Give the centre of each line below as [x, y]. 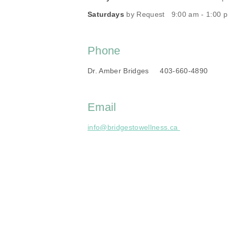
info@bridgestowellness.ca [134, 127]
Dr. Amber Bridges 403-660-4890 [148, 71]
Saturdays [106, 15]
